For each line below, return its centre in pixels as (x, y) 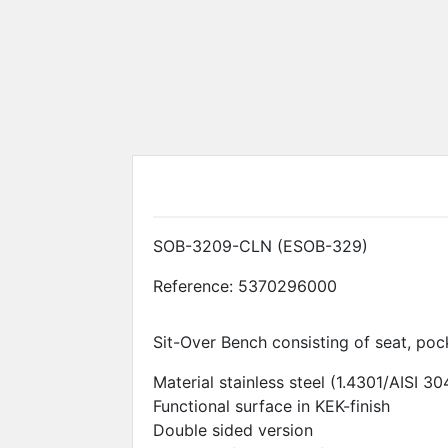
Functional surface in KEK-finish (271, 405)
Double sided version (233, 429)
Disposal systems (358, 18)
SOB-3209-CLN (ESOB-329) (260, 245)
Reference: (193, 285)
